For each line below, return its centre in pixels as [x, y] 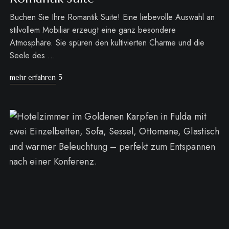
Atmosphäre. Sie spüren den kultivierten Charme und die [107, 43]
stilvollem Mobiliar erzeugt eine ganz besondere [93, 30]
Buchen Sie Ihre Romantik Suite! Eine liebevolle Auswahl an [112, 17]
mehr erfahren [32, 77]
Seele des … [32, 56]
